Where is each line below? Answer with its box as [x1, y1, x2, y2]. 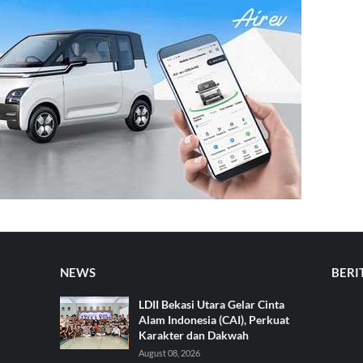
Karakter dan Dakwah [139, 327, 249, 342]
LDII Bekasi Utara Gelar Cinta [139, 297, 284, 311]
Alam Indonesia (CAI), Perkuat [139, 312, 289, 327]
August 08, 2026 [139, 347, 200, 358]
